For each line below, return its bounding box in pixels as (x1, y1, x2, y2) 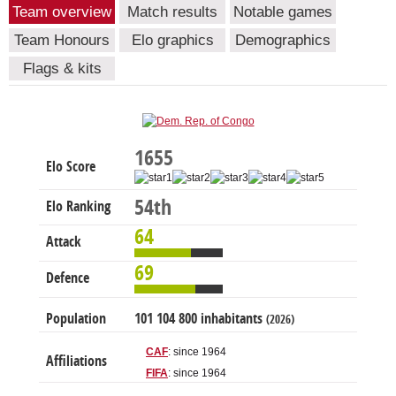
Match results (127, 4, 217, 21)
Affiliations (46, 353, 107, 370)
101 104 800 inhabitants (134, 310, 266, 328)
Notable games (233, 4, 332, 21)
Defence (46, 270, 89, 287)
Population (46, 310, 106, 328)
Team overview (12, 4, 111, 21)
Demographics (235, 32, 331, 49)
